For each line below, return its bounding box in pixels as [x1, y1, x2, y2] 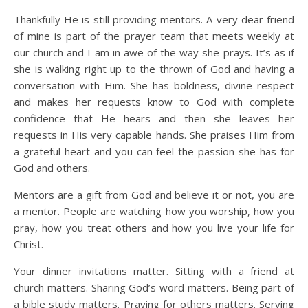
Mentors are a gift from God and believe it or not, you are [14, 188, 294, 201]
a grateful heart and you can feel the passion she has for [14, 144, 294, 158]
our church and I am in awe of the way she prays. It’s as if [14, 45, 294, 59]
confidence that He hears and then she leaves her [14, 111, 294, 125]
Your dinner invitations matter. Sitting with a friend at [14, 264, 294, 278]
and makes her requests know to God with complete [14, 95, 294, 109]
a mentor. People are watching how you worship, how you [14, 204, 294, 218]
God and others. [14, 161, 90, 175]
